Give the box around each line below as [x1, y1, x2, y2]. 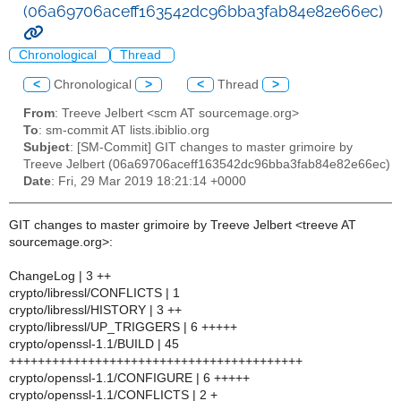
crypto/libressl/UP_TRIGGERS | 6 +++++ [9, 320, 237, 334]
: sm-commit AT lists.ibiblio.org [38, 124, 209, 138]
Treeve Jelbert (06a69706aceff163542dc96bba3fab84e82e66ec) [23, 158, 390, 172]
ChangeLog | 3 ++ [9, 269, 111, 283]
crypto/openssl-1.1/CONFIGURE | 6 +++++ [9, 371, 250, 385]
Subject [23, 141, 70, 155]
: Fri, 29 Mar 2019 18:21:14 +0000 [51, 175, 246, 189]
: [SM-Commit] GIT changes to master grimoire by [70, 141, 353, 155]
